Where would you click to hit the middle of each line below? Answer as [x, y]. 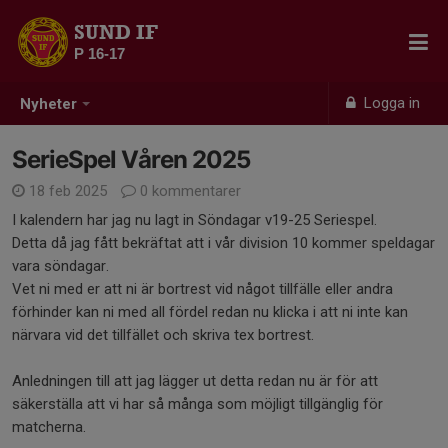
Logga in [390, 103]
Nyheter [48, 104]
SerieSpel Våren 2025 [131, 159]
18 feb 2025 [68, 191]
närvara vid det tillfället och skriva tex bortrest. [165, 335]
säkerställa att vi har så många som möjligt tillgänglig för [197, 404]
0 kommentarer [188, 191]
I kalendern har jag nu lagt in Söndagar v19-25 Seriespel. [194, 220]
